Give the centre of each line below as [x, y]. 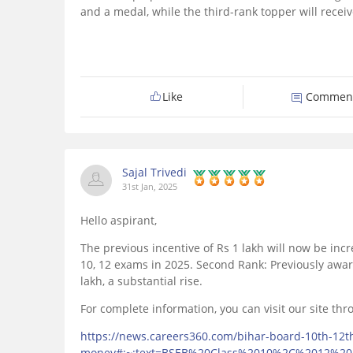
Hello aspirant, [119, 221]
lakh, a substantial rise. [141, 281]
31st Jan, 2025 [150, 187]
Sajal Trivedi [154, 173]
